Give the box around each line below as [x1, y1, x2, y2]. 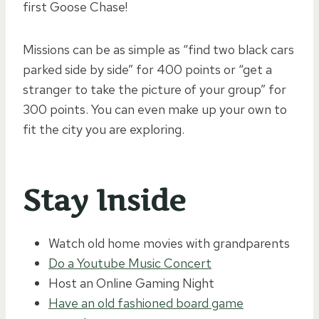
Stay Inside [23, 183, 186, 219]
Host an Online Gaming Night [48, 275, 214, 292]
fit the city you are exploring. [23, 121, 184, 138]
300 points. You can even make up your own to [23, 101, 287, 118]
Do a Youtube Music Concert [48, 255, 211, 272]
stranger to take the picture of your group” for [23, 81, 286, 98]
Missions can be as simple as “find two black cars [23, 41, 294, 58]
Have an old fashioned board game [48, 295, 244, 312]
